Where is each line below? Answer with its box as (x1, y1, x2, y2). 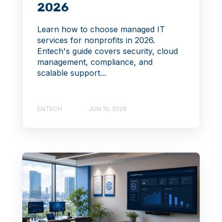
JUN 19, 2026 (89, 105, 127, 112)
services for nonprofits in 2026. (37, 35, 155, 45)
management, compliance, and (37, 56, 153, 67)
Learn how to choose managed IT (37, 24, 165, 34)
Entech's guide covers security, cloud (37, 46, 178, 56)
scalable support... (37, 67, 106, 78)
